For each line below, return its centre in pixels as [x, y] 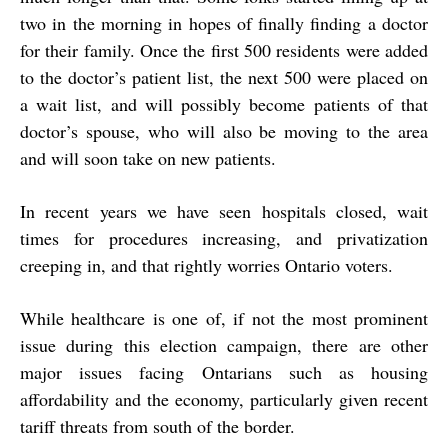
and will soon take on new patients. [148, 158]
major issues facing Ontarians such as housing [224, 372]
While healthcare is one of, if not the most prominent [224, 318]
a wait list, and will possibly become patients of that [224, 104]
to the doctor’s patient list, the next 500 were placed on [224, 77]
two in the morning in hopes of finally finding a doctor [224, 23]
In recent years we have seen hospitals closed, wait [224, 211]
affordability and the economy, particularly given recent [224, 399]
